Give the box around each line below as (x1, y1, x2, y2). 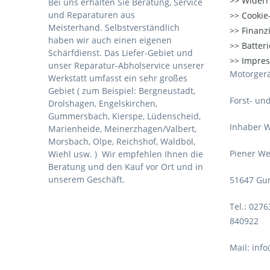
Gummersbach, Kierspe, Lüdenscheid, (48, 110, 201, 122)
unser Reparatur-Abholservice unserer (48, 60, 204, 72)
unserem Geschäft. (48, 174, 125, 186)
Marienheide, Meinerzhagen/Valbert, (48, 123, 196, 135)
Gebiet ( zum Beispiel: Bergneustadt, (48, 85, 195, 97)
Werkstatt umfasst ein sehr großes (48, 72, 190, 84)
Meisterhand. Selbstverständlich (48, 22, 180, 34)
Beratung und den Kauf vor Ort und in (48, 161, 203, 173)
